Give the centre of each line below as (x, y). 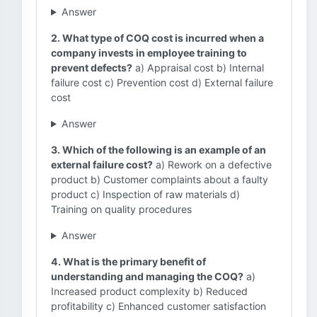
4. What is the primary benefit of (128, 261)
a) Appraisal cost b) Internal (198, 68)
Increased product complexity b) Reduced (149, 291)
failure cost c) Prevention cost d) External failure (162, 82)
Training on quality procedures (121, 209)
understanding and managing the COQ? (147, 276)
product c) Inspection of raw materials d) (145, 194)
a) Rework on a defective (212, 165)
